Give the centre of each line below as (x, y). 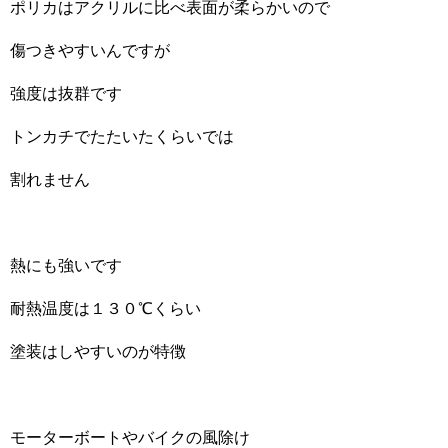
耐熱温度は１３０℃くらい (105, 308)
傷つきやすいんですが (90, 50)
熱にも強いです (66, 265)
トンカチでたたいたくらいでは (122, 136)
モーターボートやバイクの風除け (130, 437)
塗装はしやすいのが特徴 (98, 351)
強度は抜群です (66, 93)
